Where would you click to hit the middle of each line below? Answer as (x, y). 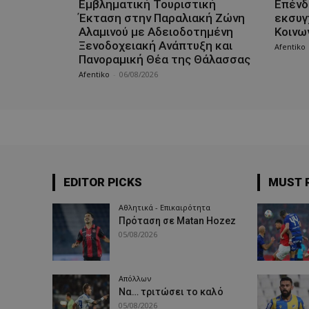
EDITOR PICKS (103, 182)
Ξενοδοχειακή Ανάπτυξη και (156, 45)
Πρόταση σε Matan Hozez (178, 220)
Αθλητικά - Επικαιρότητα (165, 207)
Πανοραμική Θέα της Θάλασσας (165, 59)
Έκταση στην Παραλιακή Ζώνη (162, 18)
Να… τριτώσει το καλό (171, 291)
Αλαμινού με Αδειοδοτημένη (156, 31)
